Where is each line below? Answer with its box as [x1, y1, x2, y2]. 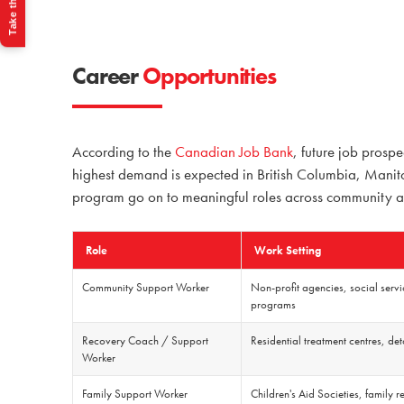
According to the [72, 141, 172, 161]
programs [251, 296, 297, 312]
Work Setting [254, 242, 322, 258]
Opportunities [138, 60, 276, 91]
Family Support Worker [82, 385, 188, 401]
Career [72, 60, 139, 91]
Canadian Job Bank [175, 141, 294, 161]
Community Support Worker [82, 279, 210, 295]
